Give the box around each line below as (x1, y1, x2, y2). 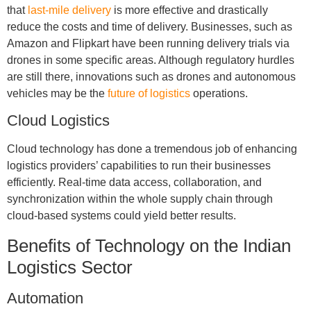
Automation (6, 289, 83, 308)
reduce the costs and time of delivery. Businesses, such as (6, 20, 292, 33)
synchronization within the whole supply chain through (6, 193, 273, 205)
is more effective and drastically (110, 3, 268, 16)
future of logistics (107, 87, 190, 99)
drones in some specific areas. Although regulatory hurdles (6, 53, 294, 66)
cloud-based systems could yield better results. (6, 210, 236, 222)
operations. (190, 87, 248, 99)
